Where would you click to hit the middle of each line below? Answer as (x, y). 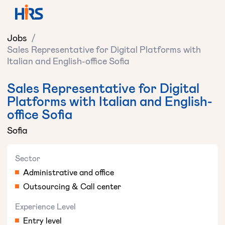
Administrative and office (69, 172)
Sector (28, 158)
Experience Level (45, 206)
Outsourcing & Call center (72, 186)
